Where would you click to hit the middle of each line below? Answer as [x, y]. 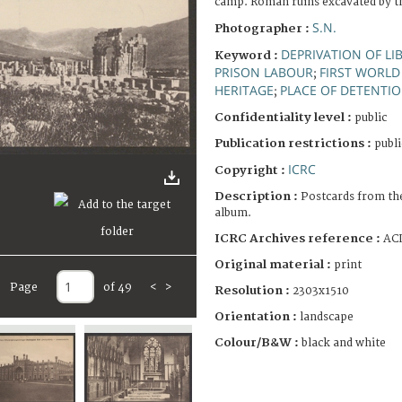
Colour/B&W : [258, 342]
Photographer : [263, 28]
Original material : [274, 264]
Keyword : [248, 55]
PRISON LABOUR [264, 72]
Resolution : [252, 290]
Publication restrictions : [294, 143]
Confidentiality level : [283, 117]
